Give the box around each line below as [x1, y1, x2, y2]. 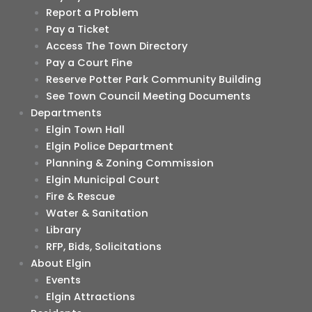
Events [45, 272, 81, 287]
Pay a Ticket [45, 22, 109, 36]
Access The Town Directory [45, 38, 187, 53]
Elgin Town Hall [45, 122, 125, 136]
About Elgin [30, 256, 91, 270]
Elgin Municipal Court [45, 172, 159, 187]
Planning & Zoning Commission [45, 155, 214, 170]
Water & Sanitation [45, 205, 148, 220]
